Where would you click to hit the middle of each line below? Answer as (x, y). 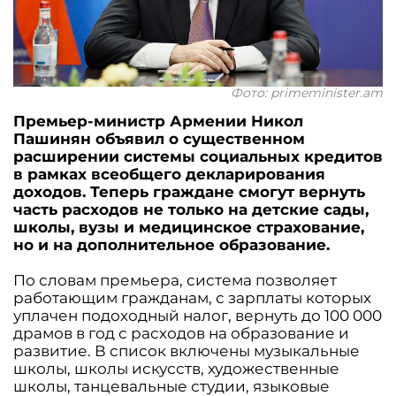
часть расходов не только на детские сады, (191, 209)
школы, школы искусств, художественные (176, 368)
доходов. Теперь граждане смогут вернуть (189, 191)
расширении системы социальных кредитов (198, 156)
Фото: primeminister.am (307, 92)
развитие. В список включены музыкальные (187, 350)
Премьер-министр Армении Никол (158, 121)
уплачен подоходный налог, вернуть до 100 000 (198, 315)
